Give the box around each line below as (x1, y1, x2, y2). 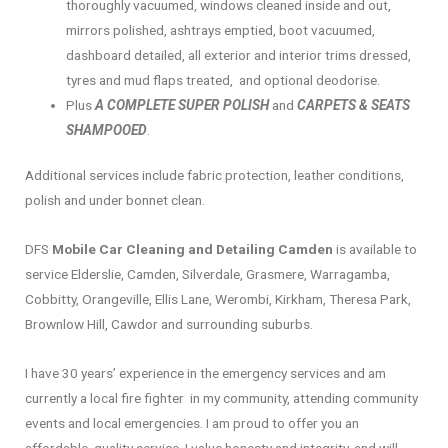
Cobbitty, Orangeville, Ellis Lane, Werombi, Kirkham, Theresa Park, (25, 291, 411, 308)
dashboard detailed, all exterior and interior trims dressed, (66, 46, 412, 63)
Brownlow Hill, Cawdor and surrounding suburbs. (25, 316, 313, 333)
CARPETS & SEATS (297, 96, 411, 113)
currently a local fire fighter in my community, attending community (25, 390, 418, 407)
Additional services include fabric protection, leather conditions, (25, 167, 404, 184)
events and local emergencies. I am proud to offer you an (25, 415, 359, 432)
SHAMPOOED (66, 121, 148, 138)
